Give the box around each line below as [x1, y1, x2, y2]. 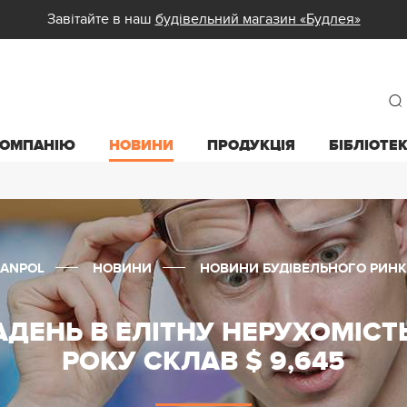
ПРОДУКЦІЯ [207, 136, 295, 155]
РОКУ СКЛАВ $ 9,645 [62, 345, 345, 378]
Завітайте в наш [46, 10, 155, 28]
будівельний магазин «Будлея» [154, 10, 361, 28]
